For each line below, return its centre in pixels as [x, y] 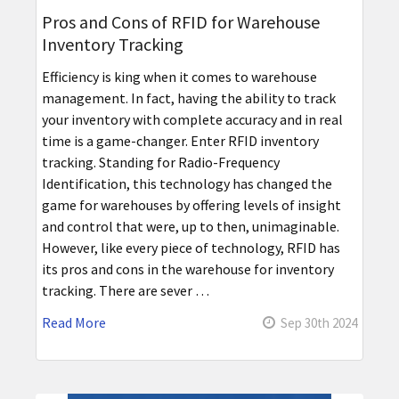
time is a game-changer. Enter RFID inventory [180, 141]
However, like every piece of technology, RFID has [191, 248]
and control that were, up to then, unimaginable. [190, 227]
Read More [73, 323]
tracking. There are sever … [125, 291]
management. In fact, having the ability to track [188, 98]
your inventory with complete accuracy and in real [192, 120]
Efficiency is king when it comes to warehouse [179, 77]
